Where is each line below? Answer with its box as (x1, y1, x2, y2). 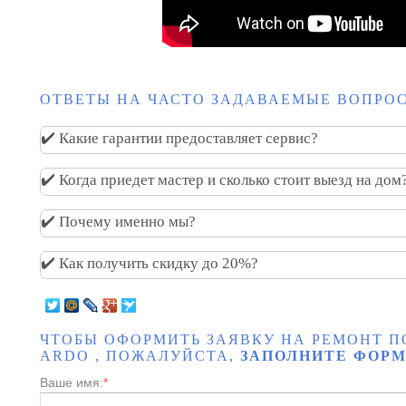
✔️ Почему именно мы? (41, 212, 196, 230)
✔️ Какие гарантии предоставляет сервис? (41, 129, 318, 147)
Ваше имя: (40, 374, 103, 390)
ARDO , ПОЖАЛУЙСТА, (40, 347, 240, 363)
